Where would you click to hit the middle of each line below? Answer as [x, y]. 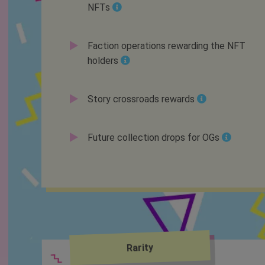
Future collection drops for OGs [153, 138]
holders [103, 61]
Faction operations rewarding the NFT [166, 46]
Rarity [140, 248]
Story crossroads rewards [141, 99]
